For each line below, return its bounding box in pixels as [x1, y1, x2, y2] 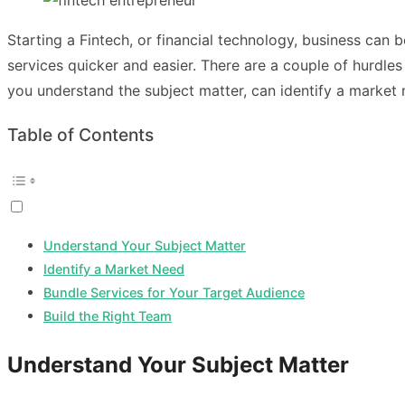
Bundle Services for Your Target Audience [43, 285, 305, 301]
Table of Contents [7, 124, 154, 146]
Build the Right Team [43, 308, 172, 325]
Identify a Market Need [43, 261, 184, 278]
